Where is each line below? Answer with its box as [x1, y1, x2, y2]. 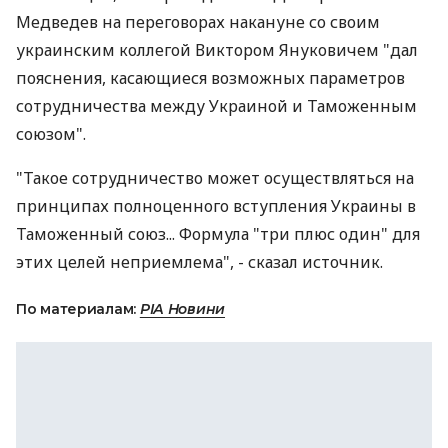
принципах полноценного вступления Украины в [16, 195, 416, 217]
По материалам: [16, 300, 140, 318]
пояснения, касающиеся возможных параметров [16, 67, 405, 89]
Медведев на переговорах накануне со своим [16, 11, 380, 33]
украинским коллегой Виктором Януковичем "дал [16, 39, 418, 61]
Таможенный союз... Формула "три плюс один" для [16, 223, 420, 245]
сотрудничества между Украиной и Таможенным [16, 95, 417, 117]
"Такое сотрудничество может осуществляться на [16, 167, 414, 189]
